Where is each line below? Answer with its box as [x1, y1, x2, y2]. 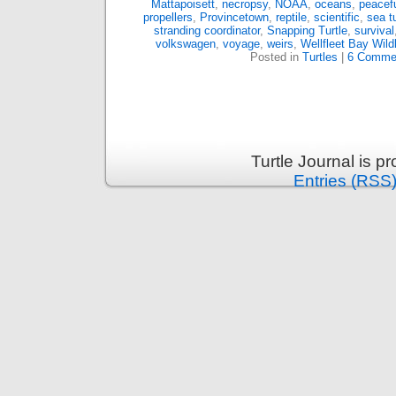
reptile [276, 11, 307, 24]
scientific [314, 11, 360, 24]
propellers [143, 11, 193, 24]
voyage [222, 37, 260, 50]
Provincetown [200, 11, 269, 24]
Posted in [249, 50, 302, 64]
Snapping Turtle [266, 24, 347, 37]
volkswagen [155, 37, 216, 50]
